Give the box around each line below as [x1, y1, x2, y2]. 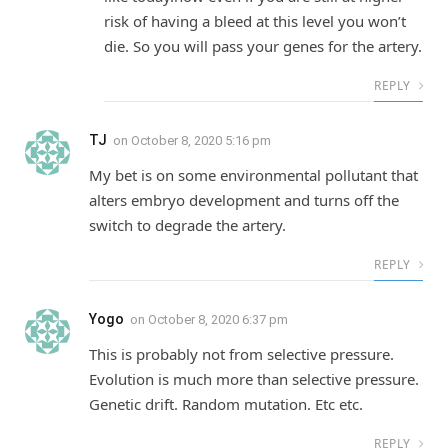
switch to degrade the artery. [89, 214, 286, 235]
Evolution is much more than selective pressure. [89, 368, 419, 389]
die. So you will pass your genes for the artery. [104, 35, 422, 56]
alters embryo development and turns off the [89, 189, 399, 210]
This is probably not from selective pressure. [89, 343, 394, 364]
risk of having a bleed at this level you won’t [104, 10, 406, 31]
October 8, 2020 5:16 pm [131, 132, 271, 148]
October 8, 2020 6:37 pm [148, 311, 288, 327]
